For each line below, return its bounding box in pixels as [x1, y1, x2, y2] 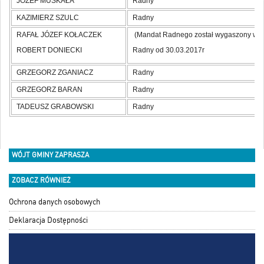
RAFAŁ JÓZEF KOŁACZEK [16, 31, 102, 39]
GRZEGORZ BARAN [16, 85, 82, 94]
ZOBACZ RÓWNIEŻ [12, 176, 71, 185]
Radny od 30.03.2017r [133, 46, 204, 55]
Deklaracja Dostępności [9, 216, 88, 225]
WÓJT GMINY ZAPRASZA [12, 151, 89, 160]
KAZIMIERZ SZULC [16, 14, 79, 22]
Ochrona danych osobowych [9, 197, 100, 207]
